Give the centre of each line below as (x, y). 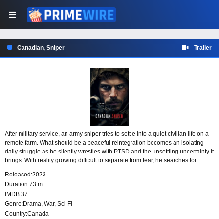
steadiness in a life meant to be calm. (54, 169)
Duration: (17, 185)
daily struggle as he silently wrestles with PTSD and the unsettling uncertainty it (109, 152)
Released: (19, 175)
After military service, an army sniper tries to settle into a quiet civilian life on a (107, 134)
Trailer (203, 48)
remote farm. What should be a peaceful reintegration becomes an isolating (104, 143)
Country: (16, 214)
